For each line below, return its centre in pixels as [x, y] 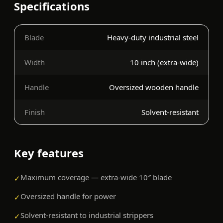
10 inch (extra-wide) [164, 62]
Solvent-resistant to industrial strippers [87, 215]
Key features [49, 153]
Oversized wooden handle [154, 87]
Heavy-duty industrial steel [153, 38]
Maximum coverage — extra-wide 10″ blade [96, 177]
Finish [35, 112]
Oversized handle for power [68, 196]
